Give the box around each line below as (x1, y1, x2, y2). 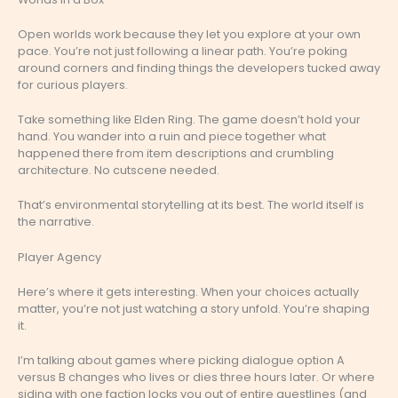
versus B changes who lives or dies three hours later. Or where (18, 370, 375, 386)
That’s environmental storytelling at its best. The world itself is (18, 197, 364, 213)
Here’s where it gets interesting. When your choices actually (18, 283, 359, 299)
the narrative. (18, 214, 94, 230)
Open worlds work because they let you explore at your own (18, 26, 361, 42)
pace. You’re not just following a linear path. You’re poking (18, 43, 347, 59)
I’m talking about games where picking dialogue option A (18, 353, 345, 369)
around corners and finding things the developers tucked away (18, 60, 380, 76)
